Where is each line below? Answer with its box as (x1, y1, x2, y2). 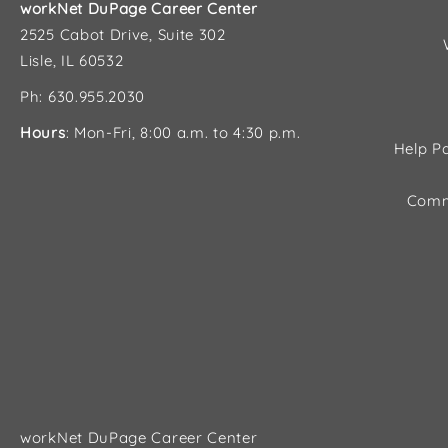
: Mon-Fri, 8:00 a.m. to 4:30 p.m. (65, 123, 301, 142)
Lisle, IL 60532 (20, 51, 124, 70)
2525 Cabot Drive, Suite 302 (20, 25, 226, 44)
